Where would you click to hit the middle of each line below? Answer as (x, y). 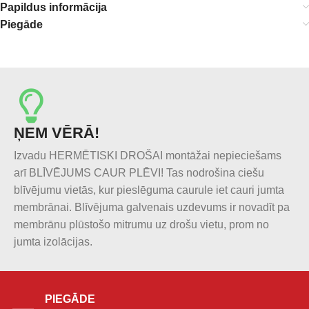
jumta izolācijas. (53, 242)
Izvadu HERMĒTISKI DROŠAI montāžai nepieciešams (148, 156)
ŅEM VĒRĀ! (57, 133)
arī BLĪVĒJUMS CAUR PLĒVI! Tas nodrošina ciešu (139, 173)
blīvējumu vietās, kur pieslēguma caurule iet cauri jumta (149, 190)
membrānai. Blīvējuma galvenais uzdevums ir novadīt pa (152, 208)
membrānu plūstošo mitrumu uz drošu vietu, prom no (141, 225)
